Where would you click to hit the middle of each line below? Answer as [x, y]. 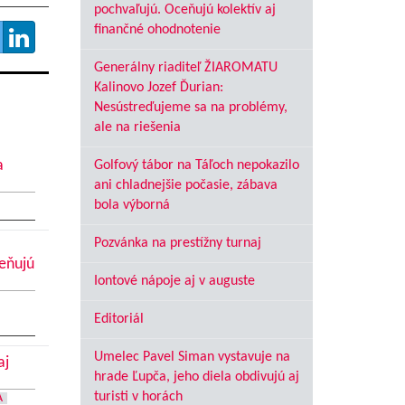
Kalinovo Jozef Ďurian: [158, 88]
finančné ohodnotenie [157, 30]
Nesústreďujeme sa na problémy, [190, 108]
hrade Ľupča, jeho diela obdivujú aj [196, 377]
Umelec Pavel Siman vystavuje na [192, 357]
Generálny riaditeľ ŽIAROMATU [185, 68]
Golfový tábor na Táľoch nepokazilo [196, 165]
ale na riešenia [137, 127]
